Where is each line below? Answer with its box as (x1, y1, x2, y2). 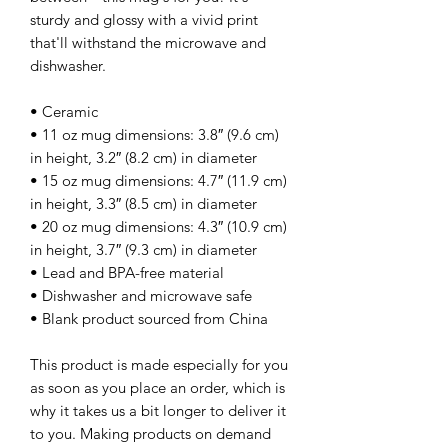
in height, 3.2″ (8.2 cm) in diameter (30, 148, 257, 168)
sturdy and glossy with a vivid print (30, 10, 258, 30)
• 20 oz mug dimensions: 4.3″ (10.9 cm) (30, 217, 287, 237)
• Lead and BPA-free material (30, 263, 224, 283)
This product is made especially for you (30, 355, 288, 375)
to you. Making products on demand (30, 424, 271, 444)
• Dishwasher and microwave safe (30, 286, 252, 306)
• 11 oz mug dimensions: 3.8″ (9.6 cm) (30, 125, 279, 145)
